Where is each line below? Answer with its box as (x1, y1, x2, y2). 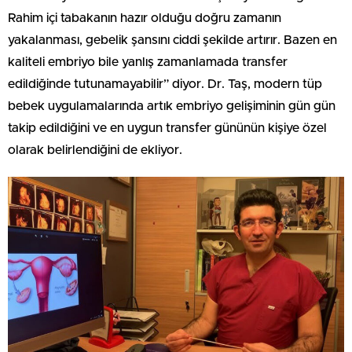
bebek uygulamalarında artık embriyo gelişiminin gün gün (8, 100, 335, 113)
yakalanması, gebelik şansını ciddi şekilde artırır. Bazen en (8, 34, 337, 47)
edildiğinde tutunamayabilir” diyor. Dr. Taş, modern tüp (8, 78, 322, 91)
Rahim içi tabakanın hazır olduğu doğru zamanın (8, 12, 281, 25)
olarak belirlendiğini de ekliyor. (8, 144, 182, 157)
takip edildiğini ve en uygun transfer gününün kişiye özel (8, 122, 327, 135)
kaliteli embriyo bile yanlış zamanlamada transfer (8, 56, 288, 69)
